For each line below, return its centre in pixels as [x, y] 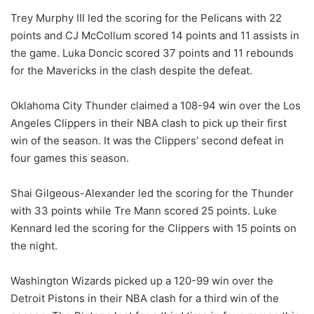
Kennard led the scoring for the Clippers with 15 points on [153, 228]
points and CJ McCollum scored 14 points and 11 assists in [155, 36]
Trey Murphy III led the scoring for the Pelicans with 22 [146, 18]
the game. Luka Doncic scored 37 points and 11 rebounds [152, 53]
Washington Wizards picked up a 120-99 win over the [142, 281]
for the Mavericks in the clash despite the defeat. [131, 71]
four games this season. [70, 158]
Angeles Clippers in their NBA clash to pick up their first [149, 123]
